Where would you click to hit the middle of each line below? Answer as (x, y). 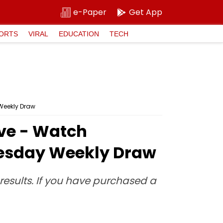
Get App (146, 12)
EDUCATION (79, 34)
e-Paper (90, 12)
